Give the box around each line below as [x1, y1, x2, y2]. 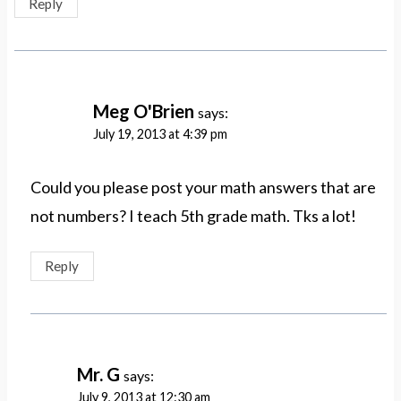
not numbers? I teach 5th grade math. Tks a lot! [30, 206, 356, 226]
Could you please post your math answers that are [30, 177, 376, 198]
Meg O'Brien [93, 100, 194, 123]
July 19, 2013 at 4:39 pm [93, 126, 227, 142]
